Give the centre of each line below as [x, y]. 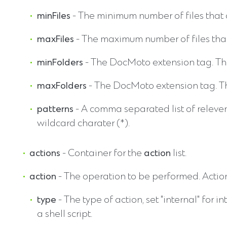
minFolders [60, 63]
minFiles [53, 17]
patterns [55, 110]
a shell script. [64, 214]
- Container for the [102, 154]
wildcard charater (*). [83, 124]
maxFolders [62, 87]
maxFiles [55, 40]
